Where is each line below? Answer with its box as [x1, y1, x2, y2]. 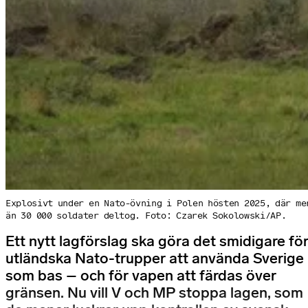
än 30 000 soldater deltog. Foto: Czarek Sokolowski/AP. [5, 210, 287, 222]
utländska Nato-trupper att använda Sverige [5, 250, 304, 268]
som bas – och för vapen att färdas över [5, 267, 276, 285]
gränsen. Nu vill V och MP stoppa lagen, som [5, 284, 303, 302]
